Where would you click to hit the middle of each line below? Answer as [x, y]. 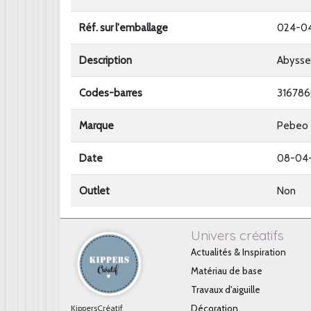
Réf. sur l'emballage [124, 28]
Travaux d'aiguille [226, 289]
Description [106, 60]
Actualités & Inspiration [238, 252]
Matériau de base [227, 271]
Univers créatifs [237, 235]
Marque [96, 126]
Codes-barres [111, 93]
